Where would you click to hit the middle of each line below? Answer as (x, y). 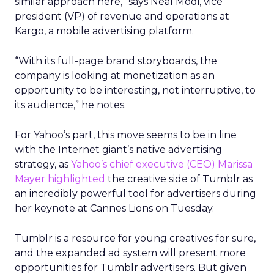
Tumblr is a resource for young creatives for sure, (135, 238)
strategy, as (43, 164)
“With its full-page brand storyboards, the (116, 61)
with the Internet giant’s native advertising (118, 150)
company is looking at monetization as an (115, 76)
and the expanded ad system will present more (130, 253)
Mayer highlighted (60, 179)
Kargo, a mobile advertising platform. (104, 31)
